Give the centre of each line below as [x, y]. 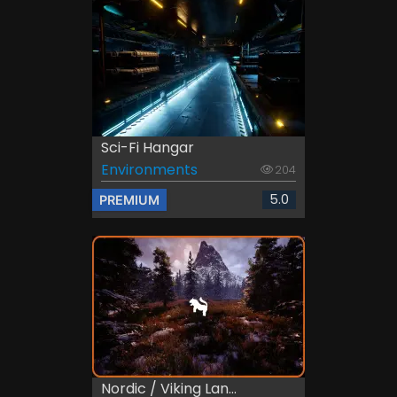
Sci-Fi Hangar [148, 148]
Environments [149, 170]
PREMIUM [129, 200]
